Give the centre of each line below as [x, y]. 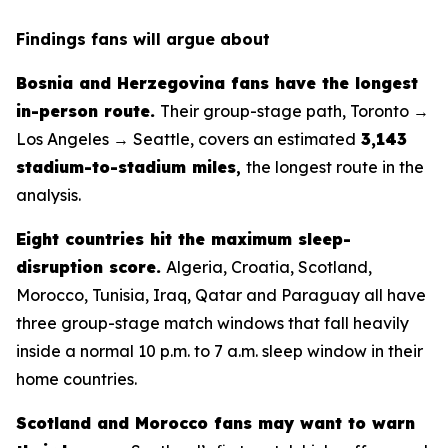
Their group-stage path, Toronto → [294, 111]
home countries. [76, 379]
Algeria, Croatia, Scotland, [269, 267]
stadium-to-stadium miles [126, 167]
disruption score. [88, 267]
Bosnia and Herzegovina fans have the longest [217, 83]
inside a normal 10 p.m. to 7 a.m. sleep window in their [219, 351]
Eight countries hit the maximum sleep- [183, 239]
